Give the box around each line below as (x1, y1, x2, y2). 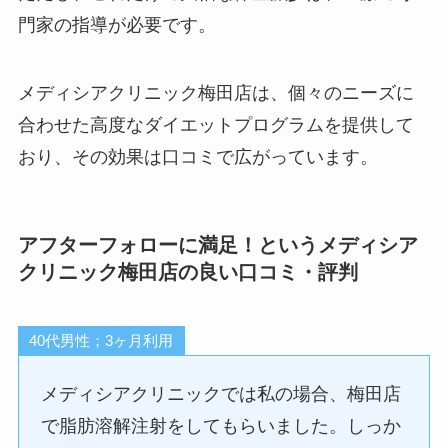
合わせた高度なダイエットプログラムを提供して (17, 114, 414, 135)
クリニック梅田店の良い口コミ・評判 (17, 260, 358, 283)
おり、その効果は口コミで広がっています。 (17, 146, 383, 167)
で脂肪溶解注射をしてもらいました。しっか (41, 416, 402, 437)
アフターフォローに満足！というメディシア (17, 233, 418, 256)
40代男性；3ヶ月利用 (29, 332, 174, 350)
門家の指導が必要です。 (17, 14, 216, 35)
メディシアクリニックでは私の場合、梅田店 (41, 384, 402, 405)
